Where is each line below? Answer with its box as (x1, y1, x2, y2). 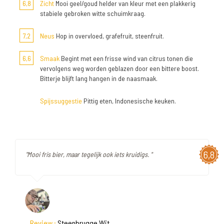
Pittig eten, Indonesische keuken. (82, 96, 176, 105)
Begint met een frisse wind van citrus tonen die (59, 54, 193, 62)
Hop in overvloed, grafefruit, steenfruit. (54, 31, 164, 40)
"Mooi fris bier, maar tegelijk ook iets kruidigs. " (25, 150, 152, 158)
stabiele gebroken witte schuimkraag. (40, 9, 145, 17)
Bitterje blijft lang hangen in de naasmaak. (40, 74, 157, 82)
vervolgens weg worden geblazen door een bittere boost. (40, 64, 199, 72)
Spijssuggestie (40, 96, 82, 105)
